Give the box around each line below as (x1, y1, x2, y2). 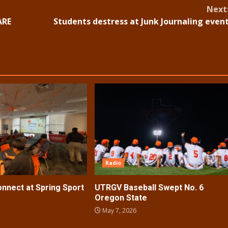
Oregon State (94, 193, 149, 203)
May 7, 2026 (100, 206, 136, 215)
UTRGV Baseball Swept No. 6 (94, 183, 204, 193)
